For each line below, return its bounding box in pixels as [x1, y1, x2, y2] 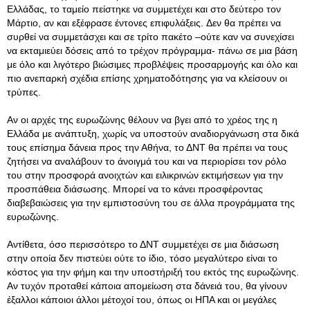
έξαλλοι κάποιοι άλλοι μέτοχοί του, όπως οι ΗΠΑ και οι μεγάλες [7, 294, 277, 305]
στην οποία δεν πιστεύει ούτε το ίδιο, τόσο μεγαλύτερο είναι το [7, 253, 277, 264]
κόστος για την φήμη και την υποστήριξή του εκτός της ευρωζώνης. [7, 266, 299, 277]
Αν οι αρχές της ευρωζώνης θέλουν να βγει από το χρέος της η [7, 114, 277, 125]
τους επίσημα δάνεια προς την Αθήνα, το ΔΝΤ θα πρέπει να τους [7, 142, 288, 153]
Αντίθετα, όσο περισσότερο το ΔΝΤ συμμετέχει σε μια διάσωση [7, 239, 279, 250]
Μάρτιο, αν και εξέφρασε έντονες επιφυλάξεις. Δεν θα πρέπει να [7, 17, 281, 28]
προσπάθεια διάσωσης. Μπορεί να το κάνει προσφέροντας [7, 183, 263, 194]
